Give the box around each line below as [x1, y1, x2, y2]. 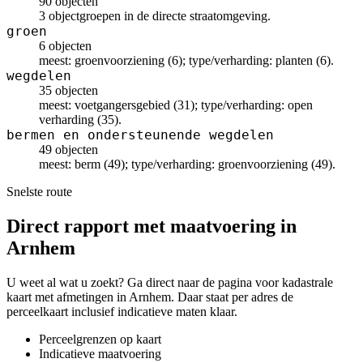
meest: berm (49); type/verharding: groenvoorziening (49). [39, 157, 335, 171]
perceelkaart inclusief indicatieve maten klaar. [6, 304, 237, 318]
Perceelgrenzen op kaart [39, 331, 161, 346]
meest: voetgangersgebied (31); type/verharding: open [39, 98, 313, 112]
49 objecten [39, 143, 98, 156]
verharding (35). [39, 113, 122, 126]
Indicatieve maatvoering [39, 346, 161, 361]
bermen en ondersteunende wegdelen [6, 127, 274, 143]
